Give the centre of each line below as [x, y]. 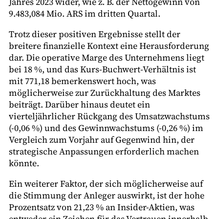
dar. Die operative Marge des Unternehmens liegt [107, 57]
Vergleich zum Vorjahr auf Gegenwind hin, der [102, 139]
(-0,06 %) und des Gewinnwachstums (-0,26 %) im [106, 128]
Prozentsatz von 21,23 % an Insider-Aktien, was [102, 207]
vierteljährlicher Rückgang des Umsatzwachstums [109, 116]
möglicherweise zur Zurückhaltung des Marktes [105, 92]
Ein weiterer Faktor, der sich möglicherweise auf [106, 183]
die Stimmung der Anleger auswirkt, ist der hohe [107, 195]
